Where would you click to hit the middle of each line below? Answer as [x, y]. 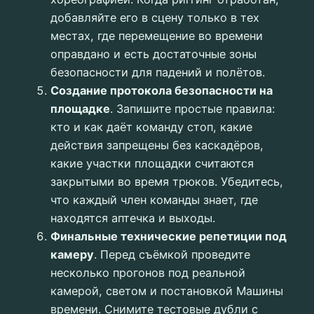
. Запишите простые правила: [192, 109]
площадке [80, 109]
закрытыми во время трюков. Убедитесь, [167, 182]
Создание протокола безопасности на [162, 91]
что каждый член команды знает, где [154, 200]
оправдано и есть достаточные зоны [153, 54]
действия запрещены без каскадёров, [157, 145]
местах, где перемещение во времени [157, 36]
